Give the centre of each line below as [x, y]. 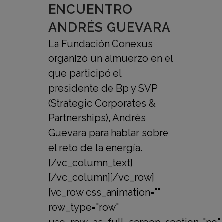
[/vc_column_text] [90, 163]
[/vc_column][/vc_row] [101, 178]
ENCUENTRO [90, 10]
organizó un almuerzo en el [111, 59]
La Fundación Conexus [100, 44]
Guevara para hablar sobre [108, 133]
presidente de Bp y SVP [103, 88]
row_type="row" [83, 207]
